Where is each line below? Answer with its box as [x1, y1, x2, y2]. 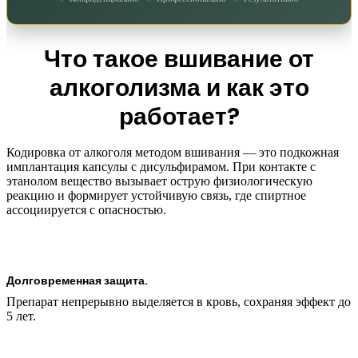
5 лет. [6, 308, 36, 323]
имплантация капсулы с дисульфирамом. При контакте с [6, 159, 316, 173]
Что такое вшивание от [44, 42, 314, 76]
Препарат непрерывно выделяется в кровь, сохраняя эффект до [6, 294, 351, 308]
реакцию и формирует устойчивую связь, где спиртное [6, 188, 306, 202]
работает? [118, 99, 240, 133]
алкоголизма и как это [49, 70, 309, 105]
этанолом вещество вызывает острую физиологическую [6, 173, 312, 188]
